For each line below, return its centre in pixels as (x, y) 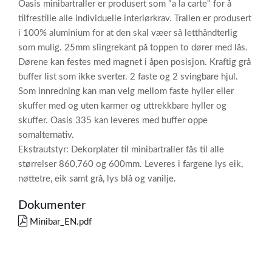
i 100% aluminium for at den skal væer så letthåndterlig (128, 33)
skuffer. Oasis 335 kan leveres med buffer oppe (113, 121)
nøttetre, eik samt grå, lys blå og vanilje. (97, 179)
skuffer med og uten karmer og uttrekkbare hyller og (122, 106)
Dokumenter (52, 205)
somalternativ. (46, 135)
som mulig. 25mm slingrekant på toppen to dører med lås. (133, 48)
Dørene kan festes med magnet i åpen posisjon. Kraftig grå (134, 62)
